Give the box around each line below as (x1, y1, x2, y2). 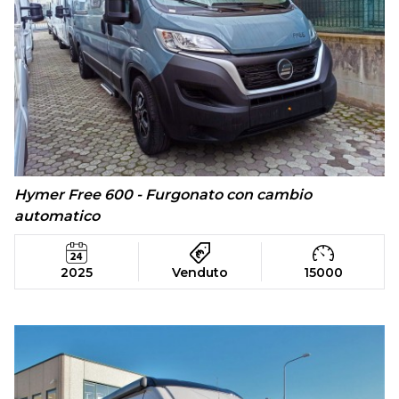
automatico (14, 208, 100, 224)
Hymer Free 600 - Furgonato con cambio (14, 186, 312, 203)
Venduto (172, 265, 228, 281)
